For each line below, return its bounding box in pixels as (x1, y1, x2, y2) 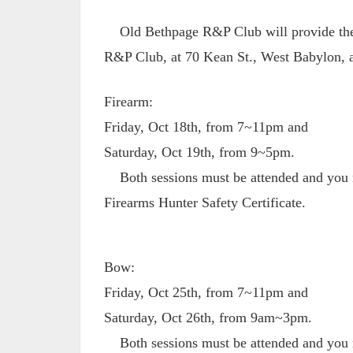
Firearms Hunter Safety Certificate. (104, 195, 306, 210)
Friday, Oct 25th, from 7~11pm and (104, 284, 308, 300)
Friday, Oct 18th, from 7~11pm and (104, 119, 308, 135)
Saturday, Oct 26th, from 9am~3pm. (104, 310, 312, 325)
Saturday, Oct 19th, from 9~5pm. (104, 144, 295, 160)
